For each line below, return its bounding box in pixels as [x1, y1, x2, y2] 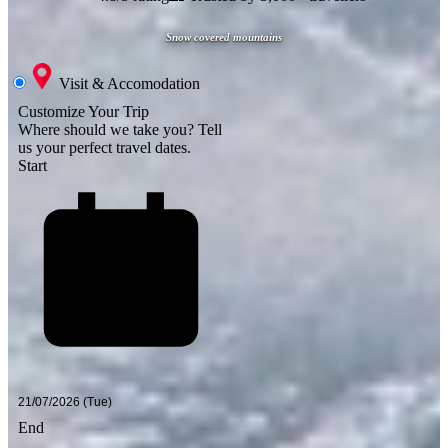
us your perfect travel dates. [18, 139, 191, 157]
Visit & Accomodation [59, 75, 200, 93]
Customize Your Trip [18, 103, 149, 121]
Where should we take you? [18, 121, 198, 139]
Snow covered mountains [166, 31, 282, 44]
